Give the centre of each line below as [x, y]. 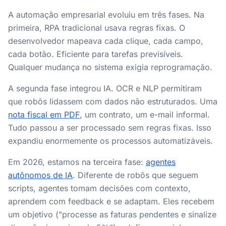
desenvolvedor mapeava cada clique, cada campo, [106, 41]
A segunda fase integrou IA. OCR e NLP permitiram [105, 88]
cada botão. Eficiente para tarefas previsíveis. [96, 54]
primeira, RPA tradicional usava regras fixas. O [97, 28]
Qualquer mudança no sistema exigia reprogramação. [110, 67]
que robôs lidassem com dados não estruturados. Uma [113, 101]
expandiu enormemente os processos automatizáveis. [110, 141]
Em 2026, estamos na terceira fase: [77, 162]
